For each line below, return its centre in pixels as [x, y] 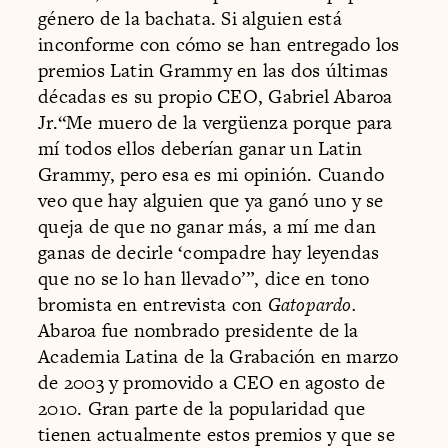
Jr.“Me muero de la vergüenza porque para [215, 122]
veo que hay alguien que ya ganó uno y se [211, 200]
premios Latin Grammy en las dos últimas [213, 70]
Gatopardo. [312, 304]
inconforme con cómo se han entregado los [219, 44]
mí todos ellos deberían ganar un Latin [200, 148]
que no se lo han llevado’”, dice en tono [204, 278]
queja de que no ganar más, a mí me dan [207, 226]
